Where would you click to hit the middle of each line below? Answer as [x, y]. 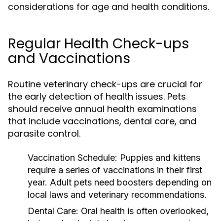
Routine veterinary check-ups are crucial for [105, 84]
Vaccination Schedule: [73, 158]
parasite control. [44, 133]
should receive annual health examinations [102, 109]
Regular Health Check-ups [98, 44]
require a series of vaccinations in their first [115, 170]
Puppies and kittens [159, 158]
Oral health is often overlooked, [144, 211]
